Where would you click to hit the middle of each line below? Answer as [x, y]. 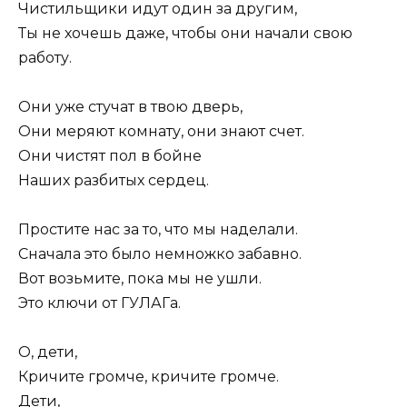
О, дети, [48, 352]
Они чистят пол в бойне [110, 155]
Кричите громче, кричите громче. [149, 377]
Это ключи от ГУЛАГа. [99, 303]
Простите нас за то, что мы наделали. [158, 230]
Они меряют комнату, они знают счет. [161, 131]
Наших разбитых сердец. [114, 180]
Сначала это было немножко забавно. [160, 254]
